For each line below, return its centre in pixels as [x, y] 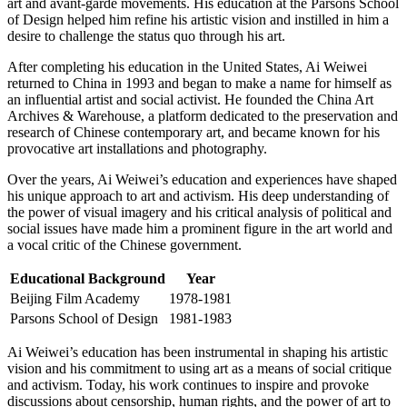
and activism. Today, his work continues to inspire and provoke [188, 384]
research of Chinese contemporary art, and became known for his [194, 132]
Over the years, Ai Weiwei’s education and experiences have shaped [202, 179]
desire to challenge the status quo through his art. [146, 35]
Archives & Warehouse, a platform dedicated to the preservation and [203, 115]
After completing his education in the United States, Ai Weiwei [187, 66]
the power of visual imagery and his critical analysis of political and [199, 212]
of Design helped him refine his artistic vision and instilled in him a [198, 19]
